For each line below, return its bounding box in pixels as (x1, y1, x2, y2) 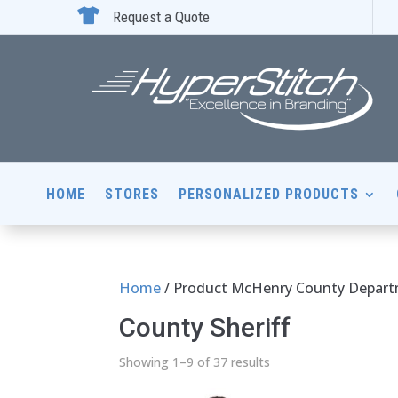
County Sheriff (119, 311, 291, 343)
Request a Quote (113, 8, 211, 26)
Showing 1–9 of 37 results (119, 353, 271, 370)
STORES (105, 185, 159, 203)
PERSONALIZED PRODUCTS (179, 185, 359, 203)
